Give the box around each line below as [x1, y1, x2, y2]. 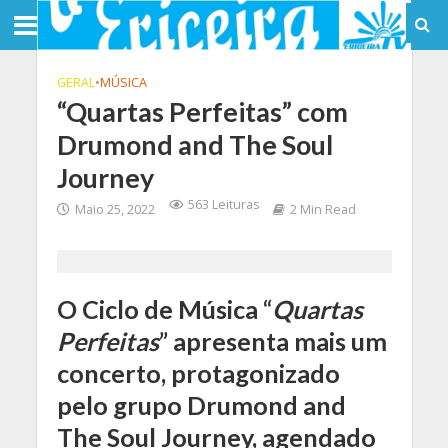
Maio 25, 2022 [74, 201, 155, 218]
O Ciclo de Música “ [56, 294, 272, 324]
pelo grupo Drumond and [56, 390, 346, 420]
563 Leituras [187, 196, 259, 213]
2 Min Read [289, 201, 356, 218]
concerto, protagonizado [56, 358, 340, 388]
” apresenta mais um [158, 326, 387, 356]
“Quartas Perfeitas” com [56, 95, 348, 128]
